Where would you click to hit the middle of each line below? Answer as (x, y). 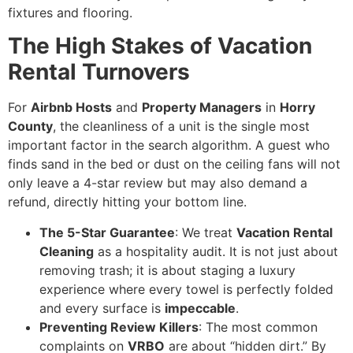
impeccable (200, 308)
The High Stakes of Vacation (160, 46)
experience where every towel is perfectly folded (186, 289)
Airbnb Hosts (71, 108)
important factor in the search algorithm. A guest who (169, 145)
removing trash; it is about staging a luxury (167, 270)
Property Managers (202, 108)
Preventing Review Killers (119, 327)
